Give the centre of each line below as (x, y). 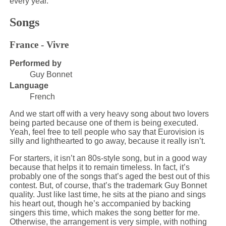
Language (29, 86)
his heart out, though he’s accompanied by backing (100, 204)
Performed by (35, 64)
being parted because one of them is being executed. (104, 123)
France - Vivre (39, 44)
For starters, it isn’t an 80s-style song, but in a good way (108, 158)
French (42, 97)
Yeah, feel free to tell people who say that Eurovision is (107, 132)
